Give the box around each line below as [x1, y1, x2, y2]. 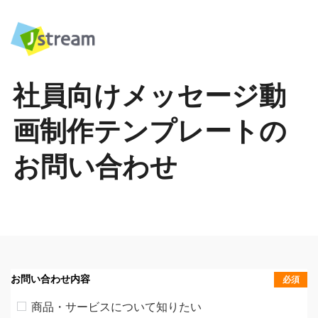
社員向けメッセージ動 [12, 80, 286, 111]
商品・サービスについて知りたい [31, 300, 202, 313]
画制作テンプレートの [12, 116, 287, 146]
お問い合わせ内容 [11, 273, 90, 285]
